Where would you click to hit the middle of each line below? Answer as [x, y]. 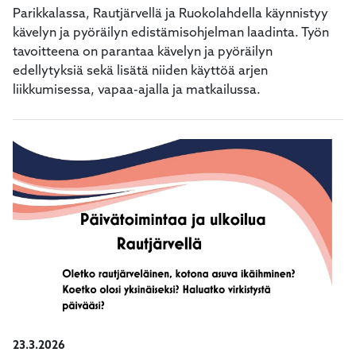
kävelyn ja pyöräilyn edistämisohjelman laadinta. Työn [171, 33]
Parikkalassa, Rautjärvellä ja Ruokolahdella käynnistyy [170, 14]
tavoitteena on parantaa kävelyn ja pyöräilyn [143, 52]
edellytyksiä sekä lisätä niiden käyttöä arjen [140, 72]
